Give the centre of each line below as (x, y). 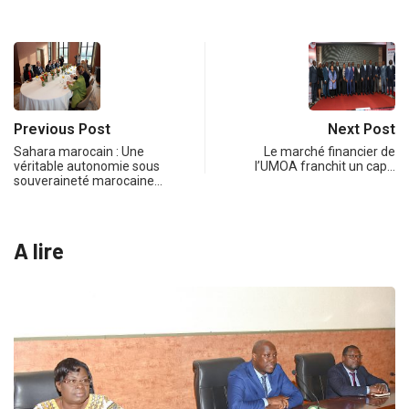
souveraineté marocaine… (88, 181)
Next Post (362, 130)
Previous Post (62, 130)
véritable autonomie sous (87, 167)
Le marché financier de (330, 152)
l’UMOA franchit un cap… (325, 167)
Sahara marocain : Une (79, 152)
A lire (39, 251)
